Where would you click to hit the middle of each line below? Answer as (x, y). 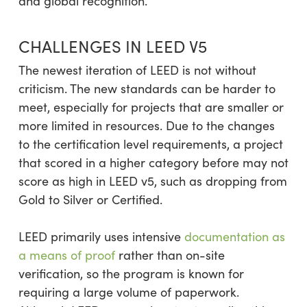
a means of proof (66, 255)
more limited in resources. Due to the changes (146, 125)
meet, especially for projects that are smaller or (151, 107)
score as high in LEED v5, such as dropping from (152, 181)
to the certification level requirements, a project (150, 144)
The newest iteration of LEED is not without (137, 70)
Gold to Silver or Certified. (90, 199)
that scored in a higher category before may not (153, 162)
